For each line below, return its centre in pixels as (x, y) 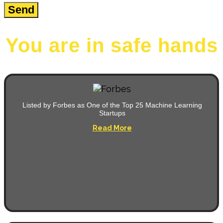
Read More (112, 128)
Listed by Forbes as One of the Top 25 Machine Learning (112, 105)
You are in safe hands (111, 46)
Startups (112, 113)
